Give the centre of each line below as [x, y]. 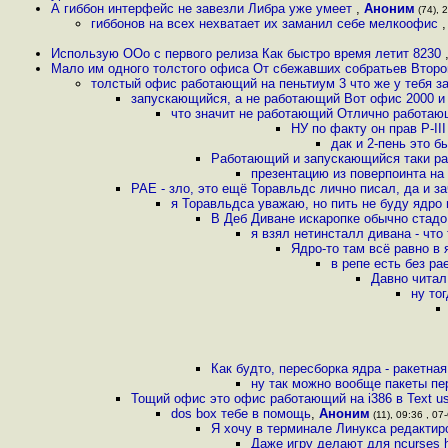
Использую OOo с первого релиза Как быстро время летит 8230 [248, 53]
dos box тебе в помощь [241, 413]
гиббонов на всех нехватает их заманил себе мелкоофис [266, 23]
